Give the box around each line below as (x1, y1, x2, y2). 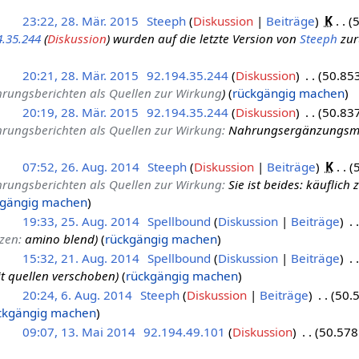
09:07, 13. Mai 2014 (22, 323, 135, 340)
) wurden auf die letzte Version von (106, 30, 300, 46)
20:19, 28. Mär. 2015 (22, 103, 139, 120)
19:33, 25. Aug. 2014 (22, 212, 139, 229)
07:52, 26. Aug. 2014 (22, 158, 139, 175)
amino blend (24, 230, 95, 247)
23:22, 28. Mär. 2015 (22, 12, 139, 29)
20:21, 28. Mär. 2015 (22, 67, 139, 83)
